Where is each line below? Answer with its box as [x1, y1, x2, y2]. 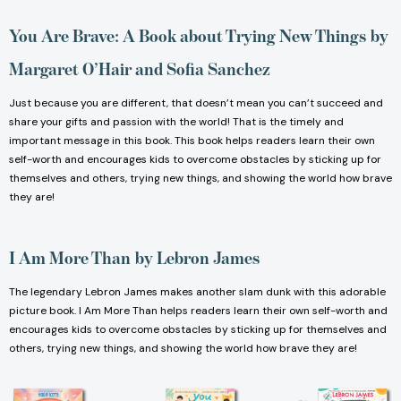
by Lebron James [135, 248, 263, 269]
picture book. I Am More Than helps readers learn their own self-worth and [9, 303, 388, 319]
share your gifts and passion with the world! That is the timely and [9, 115, 344, 130]
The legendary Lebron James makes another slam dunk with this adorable [9, 285, 386, 300]
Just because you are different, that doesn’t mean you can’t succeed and [9, 96, 383, 111]
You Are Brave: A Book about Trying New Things [9, 26, 366, 47]
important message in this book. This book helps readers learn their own [9, 133, 375, 149]
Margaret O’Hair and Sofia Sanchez [9, 59, 274, 80]
